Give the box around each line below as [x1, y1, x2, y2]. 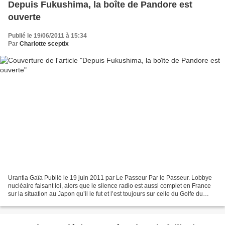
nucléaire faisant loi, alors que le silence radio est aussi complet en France [8, 182, 211, 190]
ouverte [8, 12, 41, 22]
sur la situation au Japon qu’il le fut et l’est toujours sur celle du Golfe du [8, 190, 203, 198]
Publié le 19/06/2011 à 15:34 [8, 32, 87, 39]
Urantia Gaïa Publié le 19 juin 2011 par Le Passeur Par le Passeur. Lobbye [8, 174, 212, 182]
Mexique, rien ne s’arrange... [8, 198, 86, 206]
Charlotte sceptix [20, 40, 69, 47]
